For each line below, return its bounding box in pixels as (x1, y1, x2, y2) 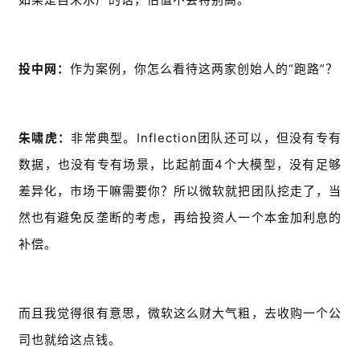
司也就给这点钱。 (18, 332, 121, 348)
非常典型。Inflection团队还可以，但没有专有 (71, 130, 342, 146)
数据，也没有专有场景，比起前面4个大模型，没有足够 (18, 157, 342, 173)
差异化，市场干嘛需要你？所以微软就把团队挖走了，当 (18, 183, 342, 199)
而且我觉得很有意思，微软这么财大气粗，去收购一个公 (18, 305, 342, 321)
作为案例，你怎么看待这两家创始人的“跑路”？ (70, 61, 338, 77)
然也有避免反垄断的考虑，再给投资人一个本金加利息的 (18, 210, 342, 226)
